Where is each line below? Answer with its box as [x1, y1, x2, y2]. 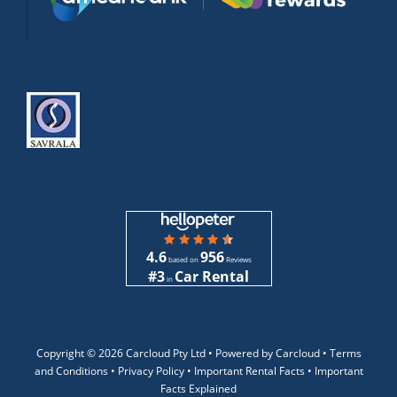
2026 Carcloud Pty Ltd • [97, 345, 215, 361]
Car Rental [175, 267, 249, 287]
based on [166, 254, 200, 265]
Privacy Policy [117, 362, 184, 378]
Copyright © [35, 345, 98, 361]
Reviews [223, 254, 252, 265]
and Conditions [34, 362, 108, 378]
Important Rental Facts [193, 362, 305, 378]
